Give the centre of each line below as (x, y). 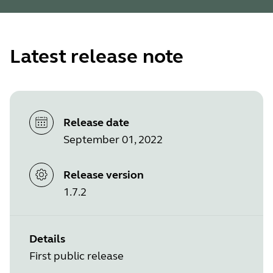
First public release (76, 256)
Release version (104, 175)
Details (47, 239)
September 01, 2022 (113, 140)
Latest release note (97, 57)
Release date (96, 123)
